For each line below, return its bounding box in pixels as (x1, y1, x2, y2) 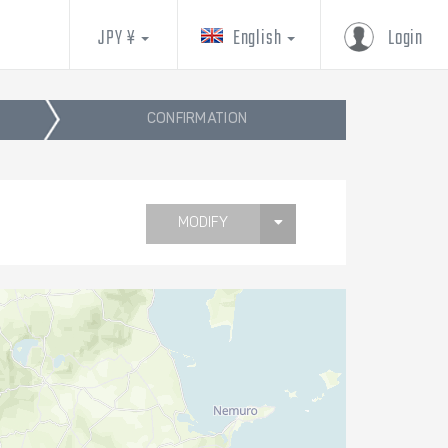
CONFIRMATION (146, 113, 248, 127)
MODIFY (178, 217, 228, 232)
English (232, 23, 286, 54)
